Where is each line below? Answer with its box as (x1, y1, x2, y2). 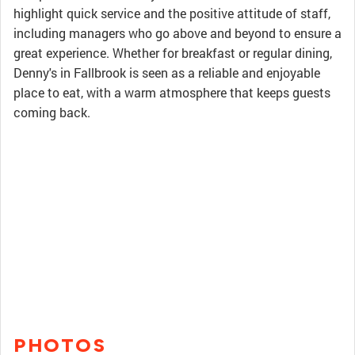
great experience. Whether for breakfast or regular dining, (13, 44, 332, 61)
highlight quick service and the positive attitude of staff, (13, 5, 330, 21)
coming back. (13, 104, 90, 120)
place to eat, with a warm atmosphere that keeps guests (13, 84, 330, 101)
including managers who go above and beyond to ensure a (13, 25, 342, 41)
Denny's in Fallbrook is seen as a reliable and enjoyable (13, 64, 320, 81)
